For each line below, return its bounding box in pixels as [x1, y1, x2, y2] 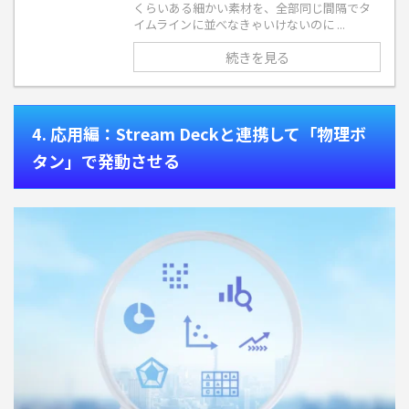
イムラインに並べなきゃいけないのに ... [133, 16, 345, 34]
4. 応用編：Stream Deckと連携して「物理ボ [32, 121, 366, 146]
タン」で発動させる [32, 149, 180, 173]
